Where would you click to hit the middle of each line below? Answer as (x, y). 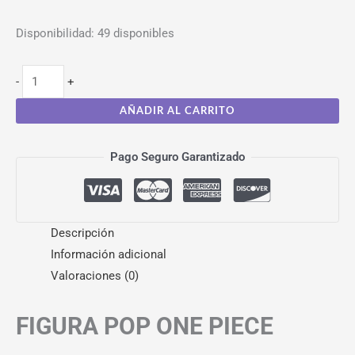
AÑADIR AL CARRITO (177, 111)
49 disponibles (136, 34)
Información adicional (108, 255)
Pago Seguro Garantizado (177, 157)
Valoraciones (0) (94, 276)
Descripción (82, 233)
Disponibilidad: (55, 34)
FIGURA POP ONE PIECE (145, 326)
